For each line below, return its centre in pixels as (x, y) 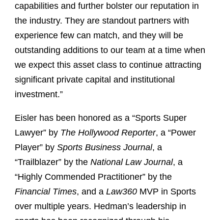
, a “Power (176, 133)
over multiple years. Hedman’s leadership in (100, 206)
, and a (91, 192)
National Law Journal (132, 162)
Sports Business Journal (105, 148)
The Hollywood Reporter (108, 133)
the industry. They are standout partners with (102, 21)
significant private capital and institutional (95, 80)
